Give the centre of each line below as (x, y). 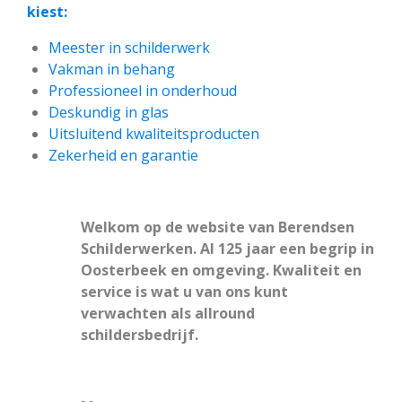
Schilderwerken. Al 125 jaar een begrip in (227, 249)
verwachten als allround (168, 313)
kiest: (47, 12)
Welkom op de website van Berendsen (218, 227)
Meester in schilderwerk (129, 48)
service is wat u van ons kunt (184, 292)
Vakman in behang (112, 69)
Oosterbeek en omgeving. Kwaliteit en (221, 270)
